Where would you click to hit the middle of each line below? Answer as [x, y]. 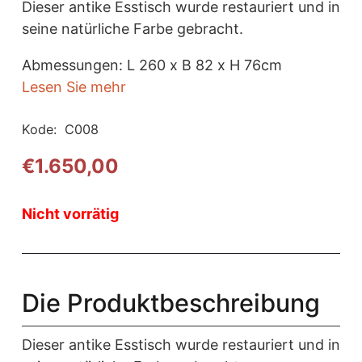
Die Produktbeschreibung [171, 303]
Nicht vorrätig [70, 214]
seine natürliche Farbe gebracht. [133, 29]
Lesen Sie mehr [74, 87]
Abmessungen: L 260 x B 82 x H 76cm [152, 65]
